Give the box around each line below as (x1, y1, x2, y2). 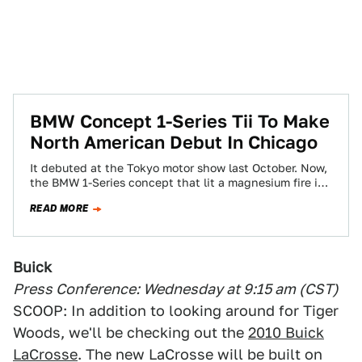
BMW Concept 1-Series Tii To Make (30, 111, 330, 132)
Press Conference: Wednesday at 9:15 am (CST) (13, 280, 339, 297)
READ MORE (30, 201, 89, 216)
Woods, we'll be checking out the (13, 324, 248, 341)
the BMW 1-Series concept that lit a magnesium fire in (30, 176, 325, 189)
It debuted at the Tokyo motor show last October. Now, (30, 162, 327, 175)
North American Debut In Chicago (30, 132, 318, 153)
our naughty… (30, 191, 106, 204)
